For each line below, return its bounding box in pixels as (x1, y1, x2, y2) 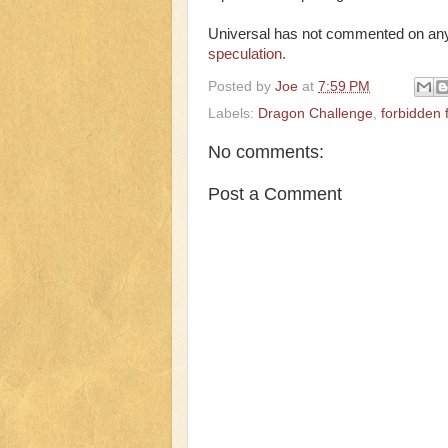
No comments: (208, 142, 324, 163)
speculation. (208, 45, 286, 62)
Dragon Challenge (258, 106, 373, 122)
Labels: (208, 106, 258, 122)
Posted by (208, 78, 275, 94)
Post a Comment (208, 183, 342, 204)
